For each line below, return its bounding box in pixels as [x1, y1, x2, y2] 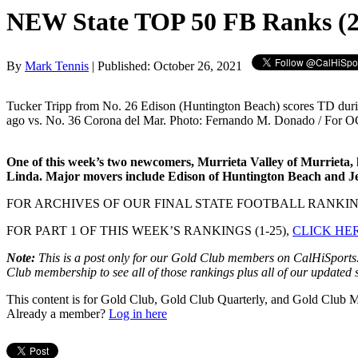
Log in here [109, 306, 167, 320]
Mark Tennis [25, 58, 89, 73]
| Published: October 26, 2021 [92, 58, 242, 73]
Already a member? [6, 306, 109, 320]
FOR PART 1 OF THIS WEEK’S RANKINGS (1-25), [6, 223, 292, 237]
